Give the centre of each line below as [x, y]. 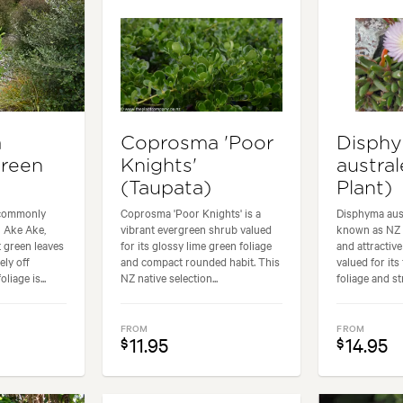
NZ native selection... [169, 278]
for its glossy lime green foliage [196, 245]
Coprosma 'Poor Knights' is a [190, 213]
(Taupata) [166, 189]
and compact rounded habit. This [200, 261]
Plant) [365, 189]
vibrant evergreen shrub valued [196, 229]
